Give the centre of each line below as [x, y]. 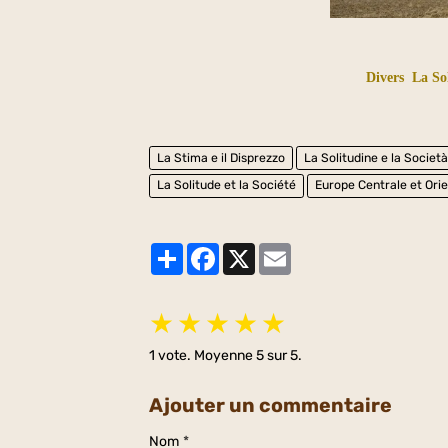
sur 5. [283, 355]
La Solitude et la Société [227, 185]
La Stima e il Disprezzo [221, 157]
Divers [384, 77]
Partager [211, 250]
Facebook [251, 250]
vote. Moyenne [206, 355]
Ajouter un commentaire [271, 405]
